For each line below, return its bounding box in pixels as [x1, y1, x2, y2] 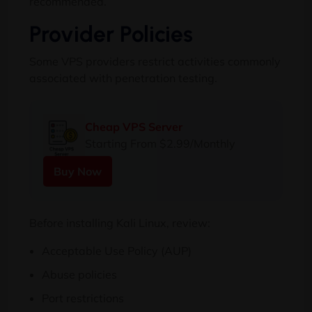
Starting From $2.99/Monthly [85, 136, 235, 150]
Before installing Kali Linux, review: [29, 216, 210, 230]
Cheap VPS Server [85, 120, 182, 134]
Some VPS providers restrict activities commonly [29, 54, 281, 68]
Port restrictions [42, 291, 124, 305]
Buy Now [54, 164, 102, 178]
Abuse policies [42, 267, 117, 281]
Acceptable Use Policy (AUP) [42, 244, 192, 258]
